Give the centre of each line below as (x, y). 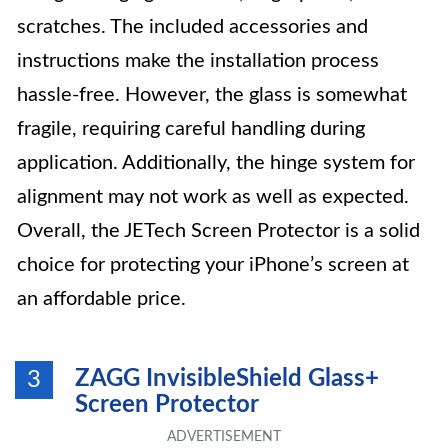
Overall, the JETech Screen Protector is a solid (218, 231)
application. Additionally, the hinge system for (216, 163)
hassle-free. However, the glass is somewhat (212, 95)
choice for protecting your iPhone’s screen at (213, 265)
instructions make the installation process (198, 61)
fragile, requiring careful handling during (191, 129)
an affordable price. (101, 299)
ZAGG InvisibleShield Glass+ (227, 379)
